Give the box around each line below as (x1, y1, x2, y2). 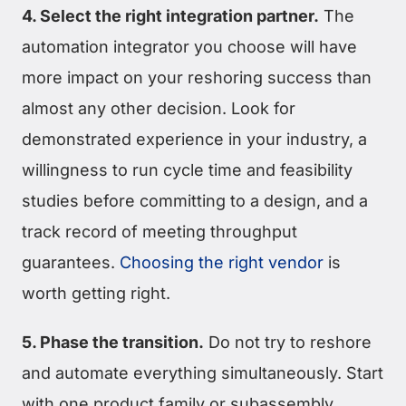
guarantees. (22, 253, 120, 273)
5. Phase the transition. (22, 333, 204, 353)
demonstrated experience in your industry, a (22, 130, 367, 150)
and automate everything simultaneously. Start (22, 363, 383, 383)
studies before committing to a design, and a (22, 191, 368, 211)
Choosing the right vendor (120, 253, 324, 273)
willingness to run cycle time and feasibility (22, 160, 353, 180)
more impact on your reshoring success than (22, 68, 372, 88)
